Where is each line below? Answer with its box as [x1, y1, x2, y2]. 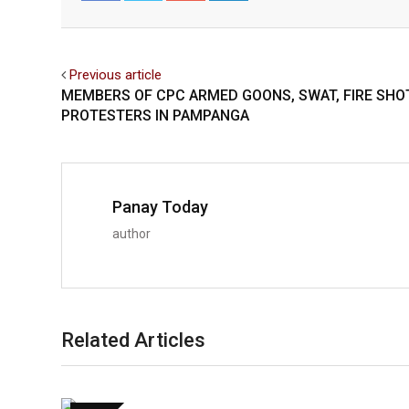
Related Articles [61, 328, 205, 351]
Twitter [138, 10, 174, 26]
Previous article [69, 66, 162, 83]
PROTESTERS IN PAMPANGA [61, 106, 249, 124]
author [112, 225, 151, 241]
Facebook [96, 10, 144, 26]
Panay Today [112, 196, 208, 216]
